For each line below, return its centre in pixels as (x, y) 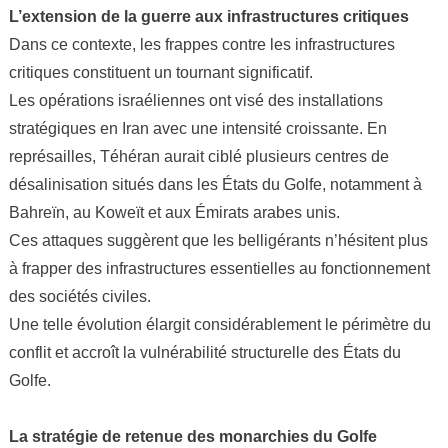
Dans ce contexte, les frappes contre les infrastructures (201, 44)
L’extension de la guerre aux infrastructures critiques (208, 16)
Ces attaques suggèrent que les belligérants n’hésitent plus (218, 240)
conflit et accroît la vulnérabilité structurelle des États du (204, 352)
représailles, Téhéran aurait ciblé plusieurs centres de (198, 156)
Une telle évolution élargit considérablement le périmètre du (219, 324)
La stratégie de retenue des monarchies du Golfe (192, 436)
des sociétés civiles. (79, 296)
